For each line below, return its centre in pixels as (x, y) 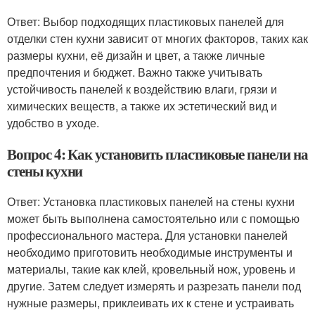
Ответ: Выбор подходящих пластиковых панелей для (146, 21)
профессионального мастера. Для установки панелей (147, 235)
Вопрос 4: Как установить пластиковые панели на (157, 154)
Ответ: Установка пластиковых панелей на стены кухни (151, 201)
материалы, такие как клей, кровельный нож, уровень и (151, 269)
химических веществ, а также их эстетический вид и (142, 106)
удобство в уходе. (53, 123)
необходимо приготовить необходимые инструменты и (150, 252)
